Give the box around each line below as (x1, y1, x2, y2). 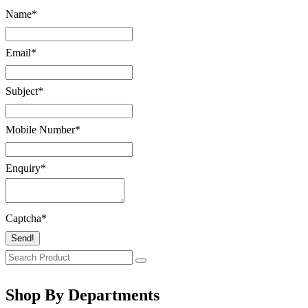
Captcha (5, 212, 41, 225)
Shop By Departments (5, 286, 159, 305)
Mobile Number (5, 124, 75, 136)
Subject (5, 85, 38, 98)
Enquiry (5, 162, 41, 175)
